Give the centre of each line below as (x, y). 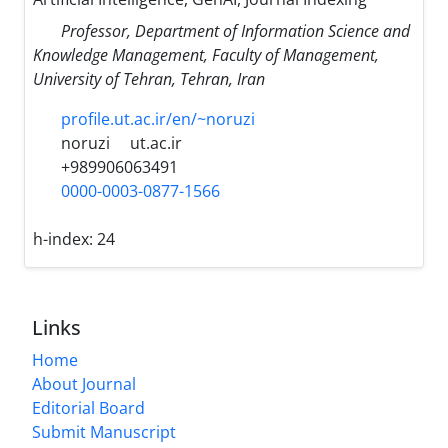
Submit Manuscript (104, 431)
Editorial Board (88, 407)
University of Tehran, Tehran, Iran (149, 78)
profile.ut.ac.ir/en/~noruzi (158, 118)
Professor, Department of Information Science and (235, 30)
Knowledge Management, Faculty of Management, (206, 54)
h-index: (65, 238)
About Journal (84, 383)
